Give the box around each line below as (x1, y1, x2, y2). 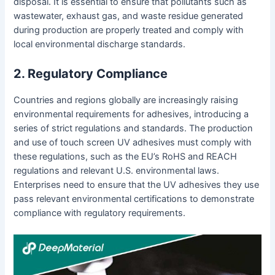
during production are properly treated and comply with (14, 25, 244, 36)
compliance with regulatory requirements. (14, 207, 186, 219)
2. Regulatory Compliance (14, 66, 168, 81)
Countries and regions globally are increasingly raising (14, 94, 239, 106)
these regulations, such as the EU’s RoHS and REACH (14, 150, 238, 162)
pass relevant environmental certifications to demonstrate (14, 193, 255, 204)
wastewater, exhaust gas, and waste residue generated (14, 10, 244, 22)
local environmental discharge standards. (14, 39, 186, 50)
